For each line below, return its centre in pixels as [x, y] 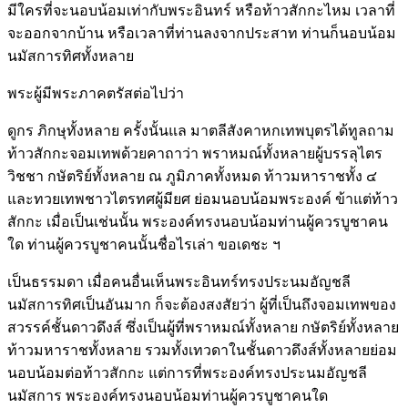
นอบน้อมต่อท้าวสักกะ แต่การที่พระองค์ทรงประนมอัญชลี [187, 372]
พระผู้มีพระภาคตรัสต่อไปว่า [96, 93]
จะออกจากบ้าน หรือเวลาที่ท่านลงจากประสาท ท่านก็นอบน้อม [202, 33]
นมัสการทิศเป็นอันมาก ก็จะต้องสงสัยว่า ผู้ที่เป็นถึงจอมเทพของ [202, 304]
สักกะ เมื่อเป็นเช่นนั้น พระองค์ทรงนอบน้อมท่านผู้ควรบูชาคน [198, 221]
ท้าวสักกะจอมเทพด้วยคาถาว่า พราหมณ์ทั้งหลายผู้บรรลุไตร [195, 153]
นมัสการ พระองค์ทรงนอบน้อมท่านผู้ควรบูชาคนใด [168, 395]
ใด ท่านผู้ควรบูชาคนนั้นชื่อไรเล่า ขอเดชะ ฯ [144, 244]
